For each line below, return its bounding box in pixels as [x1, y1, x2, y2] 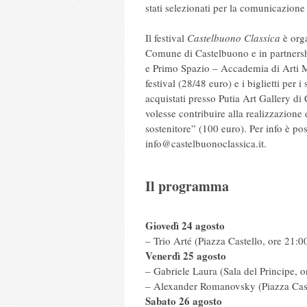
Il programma [145, 176, 229, 196]
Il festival [145, 31, 187, 45]
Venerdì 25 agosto [145, 248, 226, 263]
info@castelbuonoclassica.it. [145, 136, 267, 150]
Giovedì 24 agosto [145, 218, 225, 233]
